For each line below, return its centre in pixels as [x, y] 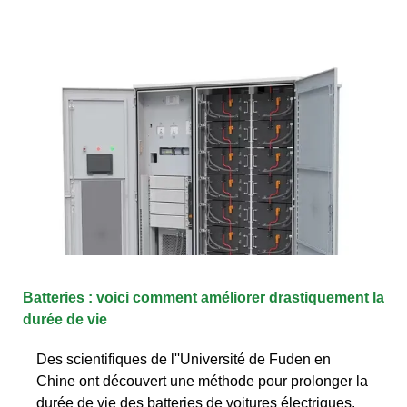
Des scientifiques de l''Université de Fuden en [184, 359]
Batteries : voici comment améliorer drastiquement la [203, 297]
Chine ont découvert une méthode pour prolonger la [202, 381]
